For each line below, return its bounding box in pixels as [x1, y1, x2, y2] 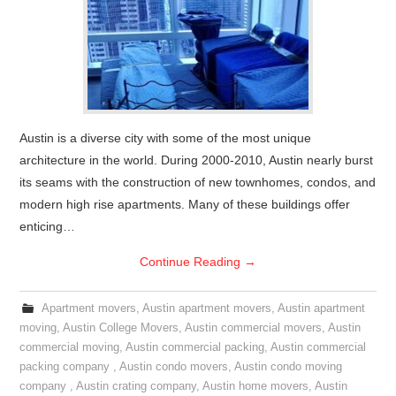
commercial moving [19, 341, 120, 354]
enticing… [19, 219, 76, 233]
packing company [19, 361, 114, 373]
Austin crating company [76, 380, 197, 392]
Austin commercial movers [185, 322, 323, 334]
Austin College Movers [63, 322, 179, 334]
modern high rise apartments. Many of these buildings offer [19, 197, 351, 211]
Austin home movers [202, 380, 309, 392]
